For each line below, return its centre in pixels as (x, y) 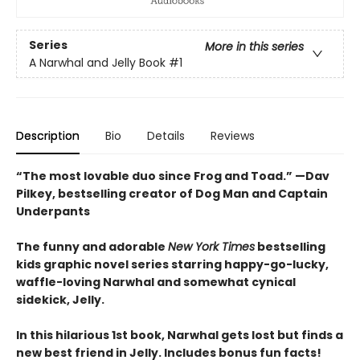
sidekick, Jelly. (60, 300)
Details (166, 136)
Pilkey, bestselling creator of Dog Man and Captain (172, 194)
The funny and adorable (92, 247)
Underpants (53, 212)
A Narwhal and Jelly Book (97, 62)
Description (48, 136)
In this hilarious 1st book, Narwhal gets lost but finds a (180, 335)
